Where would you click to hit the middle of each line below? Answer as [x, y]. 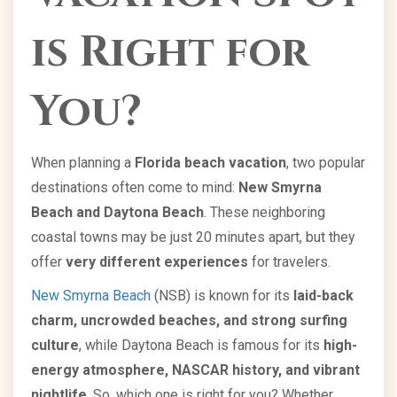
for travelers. [289, 262]
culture [55, 345]
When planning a [83, 163]
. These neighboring [265, 212]
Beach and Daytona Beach [117, 212]
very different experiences [157, 262]
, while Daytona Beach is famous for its [201, 345]
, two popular [326, 163]
